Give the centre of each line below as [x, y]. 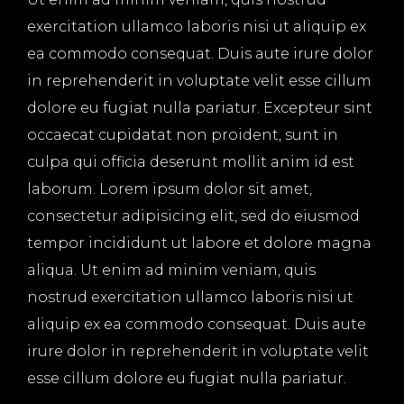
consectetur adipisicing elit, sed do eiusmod [193, 216]
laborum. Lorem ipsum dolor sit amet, [170, 189]
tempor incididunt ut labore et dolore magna [199, 243]
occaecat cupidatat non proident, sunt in [183, 135]
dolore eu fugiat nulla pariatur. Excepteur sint [200, 108]
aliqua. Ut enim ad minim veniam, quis [171, 270]
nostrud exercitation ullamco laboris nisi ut [190, 297]
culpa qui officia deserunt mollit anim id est [191, 162]
